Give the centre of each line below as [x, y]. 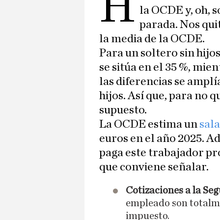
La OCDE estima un [149, 124]
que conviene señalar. [154, 167]
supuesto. [123, 110]
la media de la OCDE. [152, 39]
